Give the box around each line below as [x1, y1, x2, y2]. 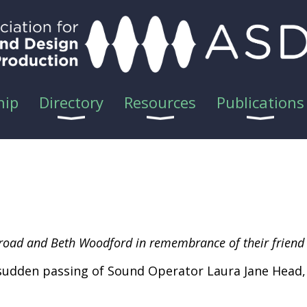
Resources [124, 92, 196, 112]
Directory [39, 92, 103, 112]
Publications [217, 92, 304, 112]
